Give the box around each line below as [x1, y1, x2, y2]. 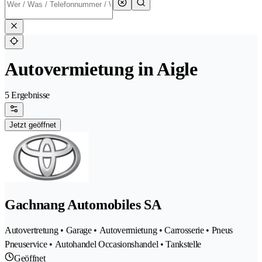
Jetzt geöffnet [9, 120, 56, 130]
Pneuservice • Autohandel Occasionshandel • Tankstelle [5, 239, 202, 250]
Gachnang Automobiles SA [5, 197, 161, 213]
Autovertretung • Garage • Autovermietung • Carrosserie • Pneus [5, 225, 233, 236]
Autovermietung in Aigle [5, 58, 198, 80]
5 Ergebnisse [5, 90, 50, 101]
